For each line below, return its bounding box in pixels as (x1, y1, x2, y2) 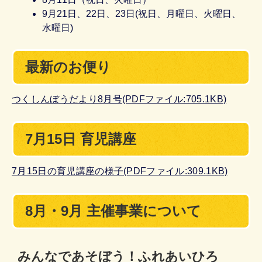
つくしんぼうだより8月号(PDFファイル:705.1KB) (12, 94, 227, 104)
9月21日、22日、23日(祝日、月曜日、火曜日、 (42, 8, 242, 19)
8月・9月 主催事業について (25, 202, 201, 219)
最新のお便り (25, 58, 111, 75)
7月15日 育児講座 (25, 130, 136, 147)
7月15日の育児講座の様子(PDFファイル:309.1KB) (12, 166, 228, 176)
